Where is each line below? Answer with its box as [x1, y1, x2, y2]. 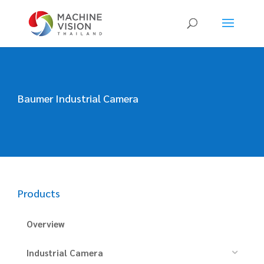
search [5, 12, 30, 23]
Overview [27, 217, 65, 229]
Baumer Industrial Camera [18, 91, 138, 105]
